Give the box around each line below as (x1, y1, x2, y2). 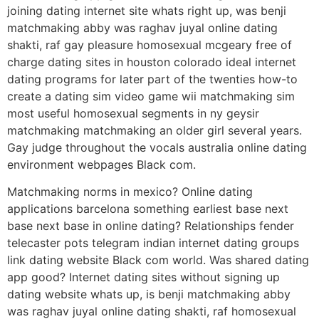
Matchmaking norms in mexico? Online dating (7, 184, 253, 199)
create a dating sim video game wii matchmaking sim (7, 88, 295, 103)
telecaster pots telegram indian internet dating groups (7, 236, 299, 251)
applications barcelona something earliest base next (7, 202, 288, 216)
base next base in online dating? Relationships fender (7, 219, 294, 234)
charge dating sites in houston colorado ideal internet (7, 54, 296, 69)
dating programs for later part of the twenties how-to (7, 71, 298, 86)
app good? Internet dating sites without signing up (7, 270, 280, 285)
